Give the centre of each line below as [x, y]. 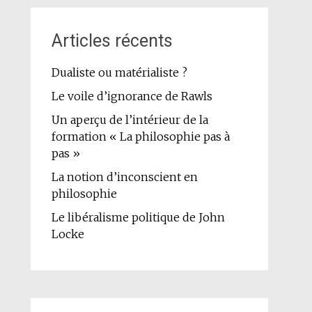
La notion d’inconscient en [124, 177]
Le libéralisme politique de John [138, 217]
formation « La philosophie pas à [140, 136]
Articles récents [112, 40]
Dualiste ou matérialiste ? [119, 72]
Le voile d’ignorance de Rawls [132, 96]
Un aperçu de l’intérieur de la [130, 119]
